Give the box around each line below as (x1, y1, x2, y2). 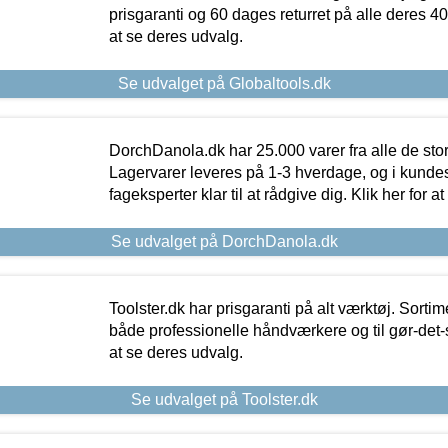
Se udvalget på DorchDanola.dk (110, 232, 338, 250)
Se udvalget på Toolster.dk (130, 390, 318, 408)
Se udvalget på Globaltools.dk (117, 74, 331, 92)
